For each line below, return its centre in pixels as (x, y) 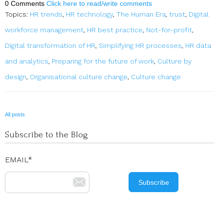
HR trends (46, 14)
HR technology (89, 14)
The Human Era (141, 14)
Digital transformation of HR (50, 46)
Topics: (17, 14)
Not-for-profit (169, 30)
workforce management (44, 30)
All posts (15, 115)
